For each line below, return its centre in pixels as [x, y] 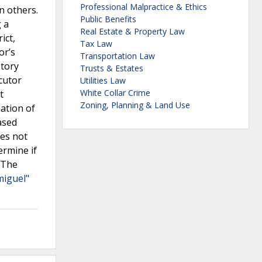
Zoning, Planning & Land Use [135, 105]
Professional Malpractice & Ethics [144, 7]
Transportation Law [118, 56]
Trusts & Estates [112, 68]
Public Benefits [108, 19]
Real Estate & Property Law [132, 32]
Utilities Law [103, 81]
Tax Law [96, 44]
